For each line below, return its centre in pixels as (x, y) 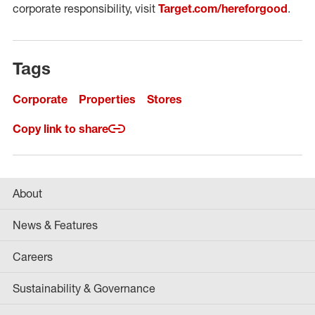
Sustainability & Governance (84, 288)
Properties (107, 99)
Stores (165, 99)
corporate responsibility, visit (85, 8)
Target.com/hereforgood (223, 8)
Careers (33, 257)
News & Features (55, 225)
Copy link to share (60, 129)
